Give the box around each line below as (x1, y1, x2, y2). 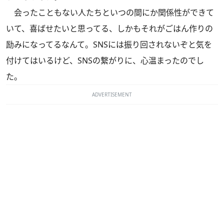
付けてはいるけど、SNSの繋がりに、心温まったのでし (6, 54, 204, 66)
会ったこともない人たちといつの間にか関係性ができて (6, 6, 214, 18)
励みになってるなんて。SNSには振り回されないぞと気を (6, 38, 212, 50)
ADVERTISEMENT (92, 90, 132, 98)
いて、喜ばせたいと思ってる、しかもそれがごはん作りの (6, 22, 213, 34)
